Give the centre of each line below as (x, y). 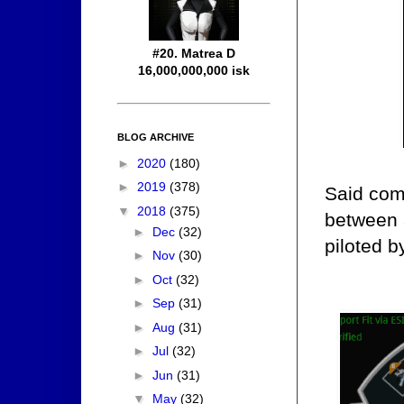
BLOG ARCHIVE (156, 138)
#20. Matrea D (194, 54)
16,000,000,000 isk (194, 71)
